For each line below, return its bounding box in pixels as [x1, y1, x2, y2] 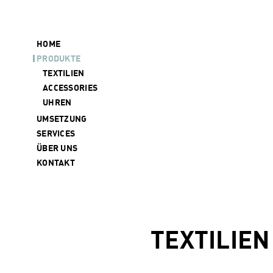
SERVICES [37, 128, 76, 138]
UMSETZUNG [37, 113, 87, 124]
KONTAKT [37, 157, 75, 168]
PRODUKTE [37, 53, 81, 63]
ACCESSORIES [43, 82, 98, 93]
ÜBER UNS [37, 143, 78, 153]
